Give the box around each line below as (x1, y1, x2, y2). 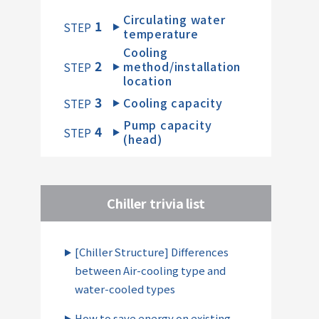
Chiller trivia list (106, 193, 206, 212)
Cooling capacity (122, 93, 223, 111)
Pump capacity (122, 115, 212, 133)
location (122, 71, 172, 89)
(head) (122, 130, 162, 147)
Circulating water (122, 10, 226, 28)
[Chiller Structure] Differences (75, 244, 229, 259)
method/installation (122, 57, 241, 75)
